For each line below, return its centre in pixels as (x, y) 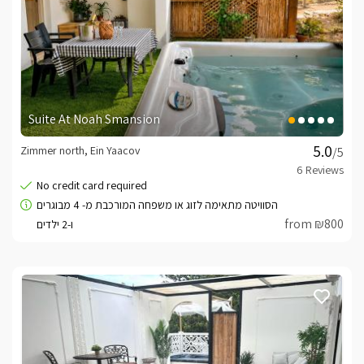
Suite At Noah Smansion (94, 119)
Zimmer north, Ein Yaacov (80, 151)
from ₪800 (314, 224)
